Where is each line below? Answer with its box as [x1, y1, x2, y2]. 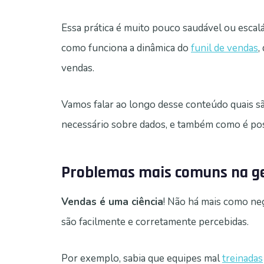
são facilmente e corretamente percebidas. [61, 215, 249, 229]
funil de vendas [191, 41, 258, 55]
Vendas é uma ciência [61, 195, 163, 209]
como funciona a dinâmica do [61, 41, 191, 55]
